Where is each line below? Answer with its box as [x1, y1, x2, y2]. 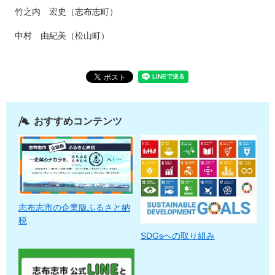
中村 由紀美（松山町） [6, 31, 109, 41]
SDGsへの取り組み [141, 231, 215, 241]
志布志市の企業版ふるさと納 [18, 203, 130, 213]
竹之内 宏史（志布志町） [6, 7, 118, 17]
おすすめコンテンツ [34, 116, 122, 126]
